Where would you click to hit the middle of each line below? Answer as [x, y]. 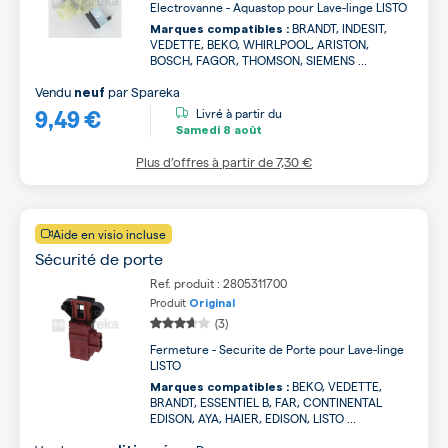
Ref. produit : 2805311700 [218, 283]
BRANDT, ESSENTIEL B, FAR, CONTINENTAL [266, 402]
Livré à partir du [239, 112]
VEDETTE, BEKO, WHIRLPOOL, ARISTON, [259, 44]
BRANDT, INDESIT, [338, 28]
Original [212, 303]
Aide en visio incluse [109, 234]
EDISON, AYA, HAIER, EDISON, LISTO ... [253, 418]
